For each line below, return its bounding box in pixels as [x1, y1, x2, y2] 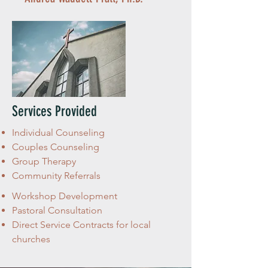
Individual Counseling [12, 126, 105, 138]
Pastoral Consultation [12, 204, 102, 216]
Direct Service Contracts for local [12, 218, 151, 230]
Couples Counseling [12, 141, 99, 153]
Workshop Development [12, 190, 117, 202]
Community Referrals [12, 169, 100, 181]
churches [12, 233, 50, 245]
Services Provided [12, 102, 97, 120]
